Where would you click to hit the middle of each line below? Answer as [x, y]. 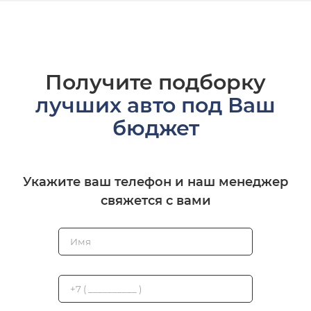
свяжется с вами [155, 201]
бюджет [155, 128]
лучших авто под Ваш [155, 106]
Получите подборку [155, 83]
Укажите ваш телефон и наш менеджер [155, 182]
